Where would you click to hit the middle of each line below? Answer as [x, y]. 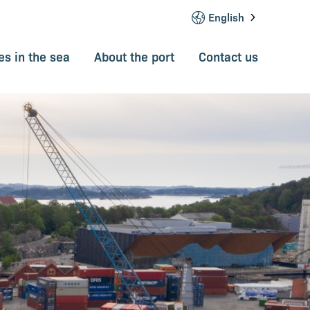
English [226, 17]
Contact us [228, 56]
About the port [134, 56]
